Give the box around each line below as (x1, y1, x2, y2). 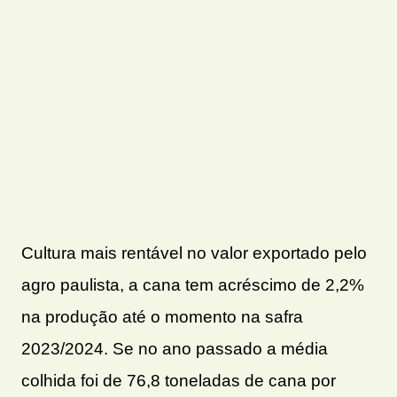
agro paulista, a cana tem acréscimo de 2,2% (21, 276, 364, 295)
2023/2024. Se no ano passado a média (21, 339, 328, 359)
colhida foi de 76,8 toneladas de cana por (21, 371, 336, 391)
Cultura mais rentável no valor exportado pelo (21, 244, 367, 263)
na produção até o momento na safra (21, 307, 303, 327)
